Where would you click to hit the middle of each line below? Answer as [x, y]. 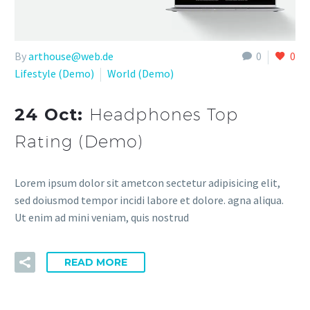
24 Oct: [52, 115]
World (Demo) [140, 74]
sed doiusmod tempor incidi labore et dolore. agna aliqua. [149, 200]
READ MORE [96, 263]
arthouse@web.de [71, 56]
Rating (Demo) [79, 142]
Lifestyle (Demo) [54, 74]
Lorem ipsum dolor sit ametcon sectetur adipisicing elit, [147, 182]
